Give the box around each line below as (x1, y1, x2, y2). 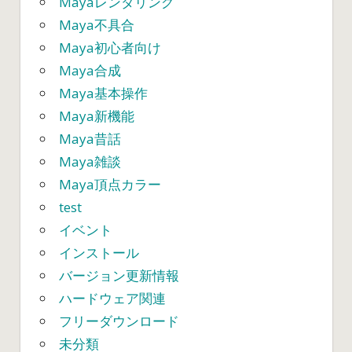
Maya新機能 (59, 107, 134, 126)
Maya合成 (59, 61, 121, 80)
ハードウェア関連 (59, 289, 166, 308)
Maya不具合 (59, 16, 134, 35)
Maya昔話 (59, 130, 121, 148)
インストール (59, 244, 139, 262)
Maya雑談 (59, 152, 121, 171)
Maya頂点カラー (59, 175, 161, 194)
